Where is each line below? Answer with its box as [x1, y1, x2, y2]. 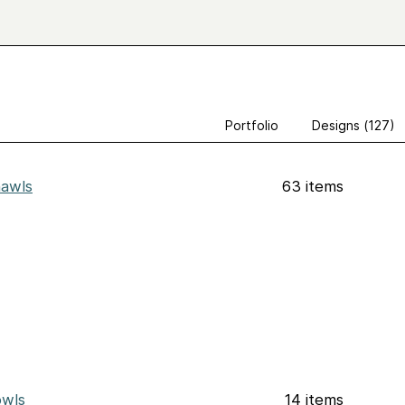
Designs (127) [312, 118, 395, 133]
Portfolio [225, 118, 278, 133]
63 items [282, 177, 344, 195]
